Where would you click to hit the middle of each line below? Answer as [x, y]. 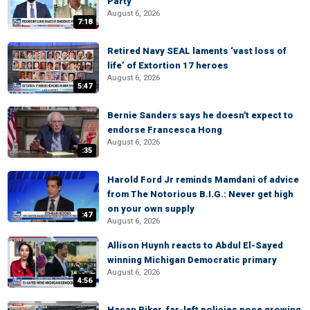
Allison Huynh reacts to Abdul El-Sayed [195, 245]
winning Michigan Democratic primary [192, 260]
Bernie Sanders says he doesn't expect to [200, 115]
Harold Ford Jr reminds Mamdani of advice [203, 180]
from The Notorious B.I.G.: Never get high [200, 194]
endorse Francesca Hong [165, 130]
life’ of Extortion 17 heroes [168, 65]
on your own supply [151, 209]
